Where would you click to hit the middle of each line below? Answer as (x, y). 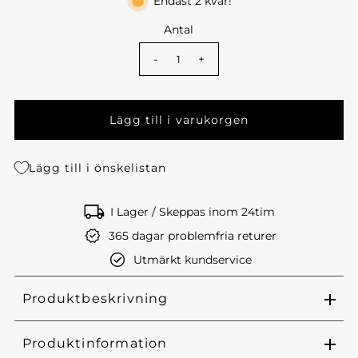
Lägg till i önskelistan (97, 168)
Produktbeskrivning (95, 299)
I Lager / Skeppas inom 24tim (193, 212)
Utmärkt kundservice (193, 260)
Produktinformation (95, 344)
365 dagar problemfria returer (193, 236)
